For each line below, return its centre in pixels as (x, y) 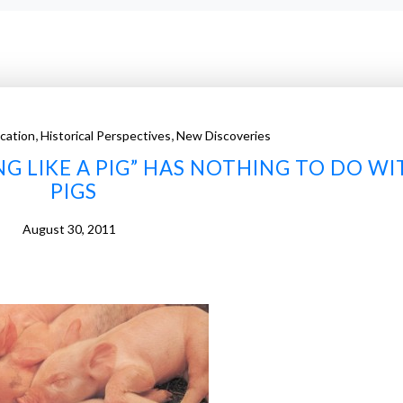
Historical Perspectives (105, 135)
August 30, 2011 (69, 229)
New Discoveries (223, 135)
